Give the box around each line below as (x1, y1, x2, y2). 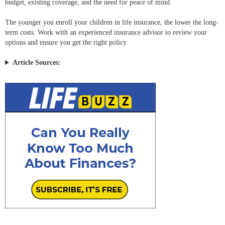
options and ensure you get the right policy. (5, 39, 128, 47)
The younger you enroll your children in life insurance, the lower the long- (5, 19, 218, 27)
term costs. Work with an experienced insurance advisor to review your (5, 29, 207, 37)
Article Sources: (12, 59, 61, 67)
